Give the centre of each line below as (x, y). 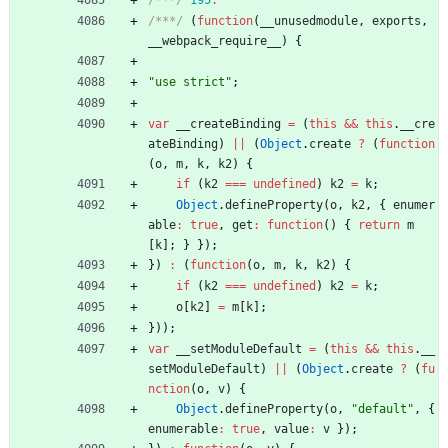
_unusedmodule (312, 20)
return (379, 224)
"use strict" (190, 81)
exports (396, 20)
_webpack (183, 40)
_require (239, 40)
